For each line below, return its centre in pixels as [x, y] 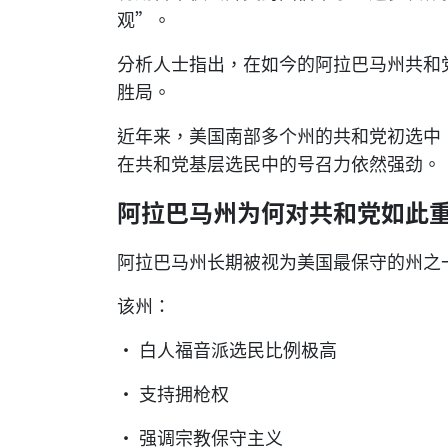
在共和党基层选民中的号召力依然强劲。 [279, 162]
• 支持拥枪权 [173, 392]
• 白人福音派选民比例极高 [227, 348]
